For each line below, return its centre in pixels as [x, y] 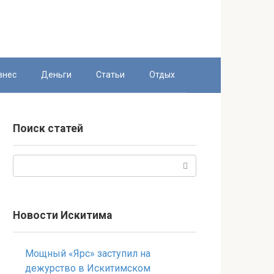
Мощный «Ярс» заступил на [88, 254]
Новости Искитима [62, 215]
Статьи [110, 75]
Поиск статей [48, 128]
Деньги [56, 75]
